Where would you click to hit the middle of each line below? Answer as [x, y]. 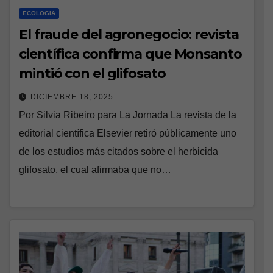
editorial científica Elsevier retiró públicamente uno [128, 133]
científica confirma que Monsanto [130, 54]
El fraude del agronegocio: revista [129, 34]
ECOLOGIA [39, 13]
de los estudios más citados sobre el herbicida [119, 151]
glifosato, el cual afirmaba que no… [95, 169]
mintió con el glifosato [92, 73]
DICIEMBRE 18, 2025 [72, 97]
